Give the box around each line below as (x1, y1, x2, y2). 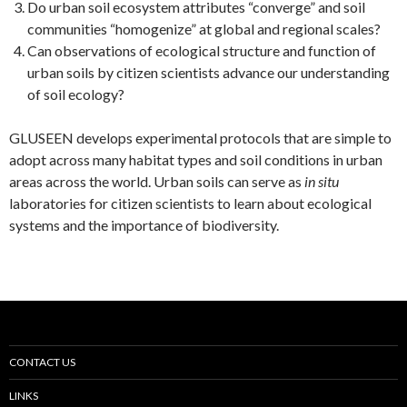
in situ (304, 173, 339, 190)
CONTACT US (9, 355, 75, 369)
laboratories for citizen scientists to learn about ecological (9, 194, 372, 212)
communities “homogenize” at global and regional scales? (27, 20, 381, 37)
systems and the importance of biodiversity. (9, 216, 279, 233)
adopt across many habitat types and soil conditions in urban (9, 151, 382, 168)
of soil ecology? (27, 85, 124, 103)
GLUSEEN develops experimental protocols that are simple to (9, 129, 392, 146)
